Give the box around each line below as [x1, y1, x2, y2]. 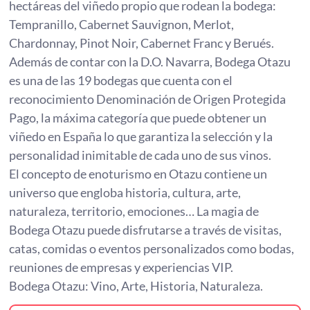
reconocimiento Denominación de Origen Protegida [9, 91, 286, 107]
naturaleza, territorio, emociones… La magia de [9, 203, 259, 219]
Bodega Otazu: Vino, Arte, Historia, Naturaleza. [9, 278, 266, 294]
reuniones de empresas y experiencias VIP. [9, 259, 234, 275]
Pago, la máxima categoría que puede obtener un [9, 110, 267, 126]
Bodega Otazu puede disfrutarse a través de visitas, [9, 222, 282, 238]
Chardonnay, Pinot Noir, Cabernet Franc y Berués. [9, 35, 275, 51]
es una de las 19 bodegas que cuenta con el [9, 73, 233, 89]
